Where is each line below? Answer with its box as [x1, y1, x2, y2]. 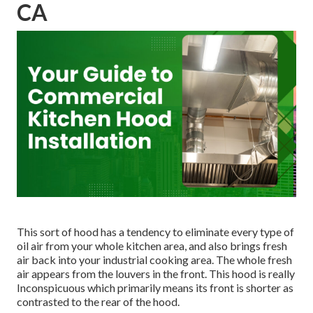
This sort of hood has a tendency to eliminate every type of [17, 224, 294, 238]
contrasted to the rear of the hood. [17, 294, 180, 308]
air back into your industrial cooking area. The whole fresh [17, 252, 292, 266]
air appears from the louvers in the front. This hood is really [17, 266, 295, 280]
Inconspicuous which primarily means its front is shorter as [17, 280, 293, 294]
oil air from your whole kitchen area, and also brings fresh [17, 238, 287, 252]
